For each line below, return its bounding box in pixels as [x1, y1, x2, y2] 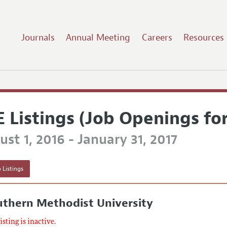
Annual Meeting [66, 31, 131, 43]
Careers [141, 31, 172, 43]
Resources [183, 31, 224, 43]
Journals [21, 31, 55, 43]
